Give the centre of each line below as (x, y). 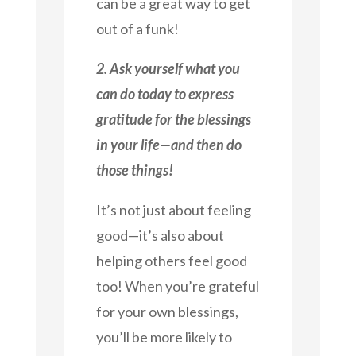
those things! (134, 170)
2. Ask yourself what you (168, 68)
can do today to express (164, 93)
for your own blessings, (167, 311)
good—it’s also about (160, 235)
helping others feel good (171, 260)
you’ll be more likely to (164, 337)
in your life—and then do (168, 144)
